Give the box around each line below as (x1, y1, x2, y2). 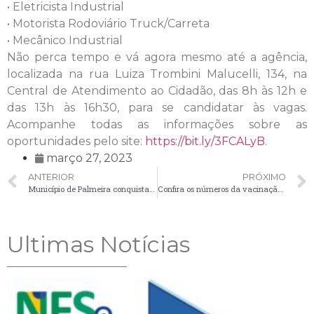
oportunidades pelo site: (7, 134, 145, 148)
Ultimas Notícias (7, 230, 190, 258)
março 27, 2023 (46, 151, 132, 165)
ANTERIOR (28, 171, 74, 182)
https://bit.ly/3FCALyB (145, 134, 265, 148)
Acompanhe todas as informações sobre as (7, 117, 307, 131)
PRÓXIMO (243, 171, 286, 182)
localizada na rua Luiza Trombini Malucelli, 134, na (7, 67, 307, 81)
